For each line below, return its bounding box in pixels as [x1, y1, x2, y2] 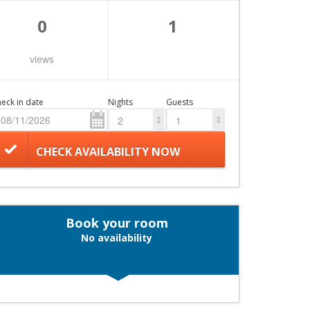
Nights [107, 96, 133, 109]
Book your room [65, 215, 168, 231]
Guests [166, 96, 194, 109]
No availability [81, 231, 152, 244]
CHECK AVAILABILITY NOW [35, 143, 180, 159]
